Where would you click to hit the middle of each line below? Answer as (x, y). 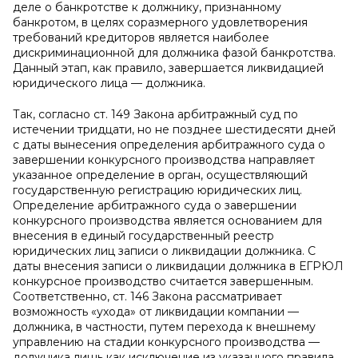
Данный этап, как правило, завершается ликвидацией (168, 68)
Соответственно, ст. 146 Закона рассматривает (147, 296)
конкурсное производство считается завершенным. (163, 281)
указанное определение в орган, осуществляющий (160, 175)
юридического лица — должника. (109, 83)
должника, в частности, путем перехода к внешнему (164, 327)
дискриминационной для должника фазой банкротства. (174, 53)
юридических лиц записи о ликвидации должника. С (164, 251)
